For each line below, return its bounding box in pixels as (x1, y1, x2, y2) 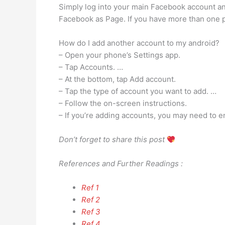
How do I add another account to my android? (59, 38, 219, 48)
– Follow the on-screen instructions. (59, 98, 187, 108)
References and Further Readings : (59, 159, 183, 168)
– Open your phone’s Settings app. (59, 50, 180, 60)
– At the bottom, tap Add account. (59, 74, 176, 84)
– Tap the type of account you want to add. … (59, 86, 216, 96)
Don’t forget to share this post (59, 135, 167, 144)
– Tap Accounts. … (59, 62, 123, 72)
